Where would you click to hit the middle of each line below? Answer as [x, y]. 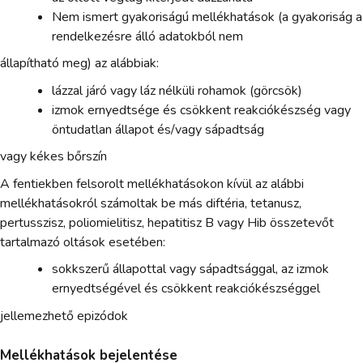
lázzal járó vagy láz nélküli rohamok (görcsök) [177, 90]
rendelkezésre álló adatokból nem [147, 36]
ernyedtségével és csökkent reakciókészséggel [186, 289]
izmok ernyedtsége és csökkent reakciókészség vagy [201, 110]
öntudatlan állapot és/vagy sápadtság [158, 129]
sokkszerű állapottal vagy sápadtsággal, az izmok [190, 269]
